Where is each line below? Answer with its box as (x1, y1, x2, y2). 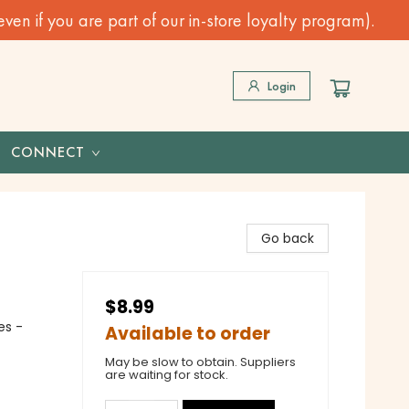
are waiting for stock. (105, 366, 228, 383)
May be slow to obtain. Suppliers (105, 353, 296, 371)
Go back (261, 229, 314, 247)
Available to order (105, 321, 270, 346)
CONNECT (11, 142, 85, 162)
